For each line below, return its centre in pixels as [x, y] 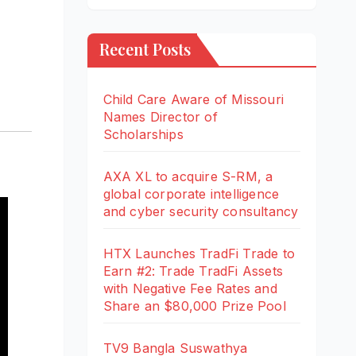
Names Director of [160, 116]
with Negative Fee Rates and [190, 288]
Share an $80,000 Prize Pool [194, 306]
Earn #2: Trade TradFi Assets [193, 271]
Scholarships [143, 134]
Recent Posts [145, 48]
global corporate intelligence [191, 193]
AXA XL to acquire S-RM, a [188, 176]
